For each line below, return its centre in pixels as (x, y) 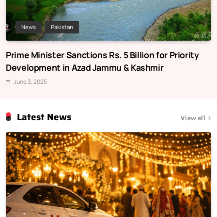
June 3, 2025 (30, 82)
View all (193, 118)
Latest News (44, 117)
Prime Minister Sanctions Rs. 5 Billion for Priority (102, 55)
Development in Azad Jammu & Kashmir (85, 68)
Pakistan (62, 27)
